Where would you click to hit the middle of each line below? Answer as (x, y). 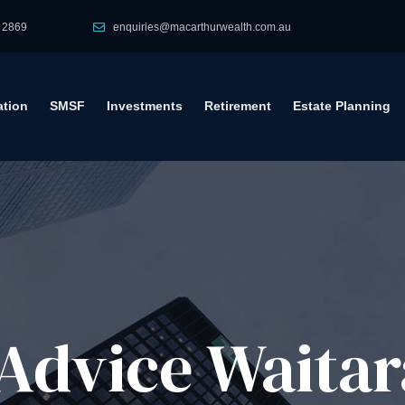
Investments (144, 106)
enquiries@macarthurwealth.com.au (202, 27)
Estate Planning (341, 106)
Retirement (237, 106)
